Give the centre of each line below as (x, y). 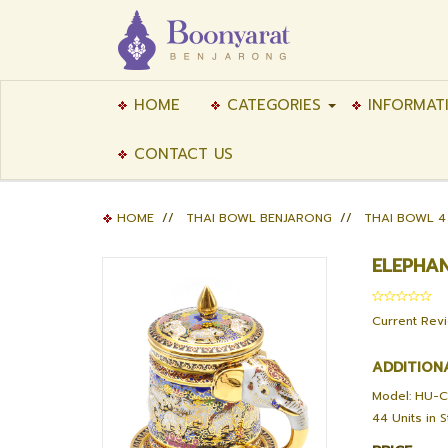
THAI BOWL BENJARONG (259, 218)
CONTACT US (180, 154)
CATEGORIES (271, 105)
